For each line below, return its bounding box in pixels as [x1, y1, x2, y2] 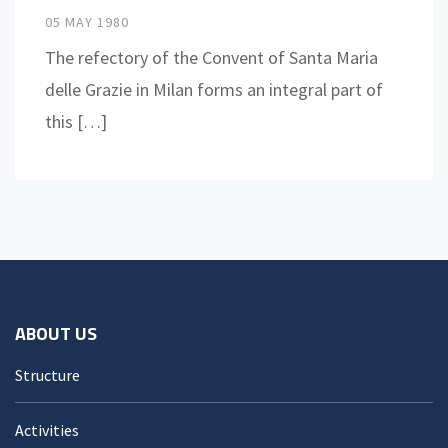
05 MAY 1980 [45, 12, 129, 31]
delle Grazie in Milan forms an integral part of [45, 77, 383, 101]
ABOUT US [15, 319, 97, 347]
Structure [15, 364, 80, 385]
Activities [15, 419, 79, 440]
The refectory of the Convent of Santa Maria [45, 45, 378, 69]
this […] [45, 109, 107, 133]
